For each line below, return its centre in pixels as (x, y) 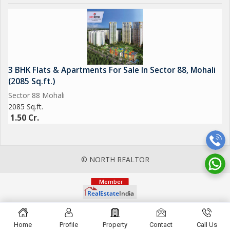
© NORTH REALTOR (115, 159)
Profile (69, 225)
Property (115, 225)
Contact (161, 225)
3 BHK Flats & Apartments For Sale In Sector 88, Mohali (112, 70)
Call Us (207, 225)
